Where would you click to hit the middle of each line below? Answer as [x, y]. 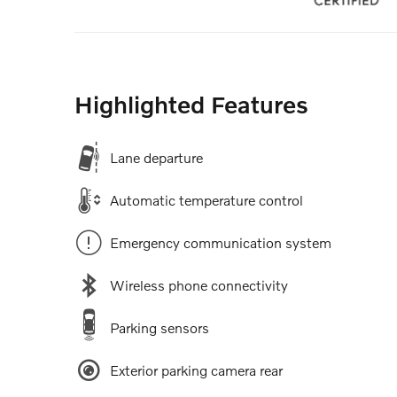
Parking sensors [160, 328]
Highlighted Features [191, 105]
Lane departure [156, 158]
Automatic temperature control [206, 200]
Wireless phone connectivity [199, 285]
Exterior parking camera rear [196, 370]
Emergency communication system [221, 243]
